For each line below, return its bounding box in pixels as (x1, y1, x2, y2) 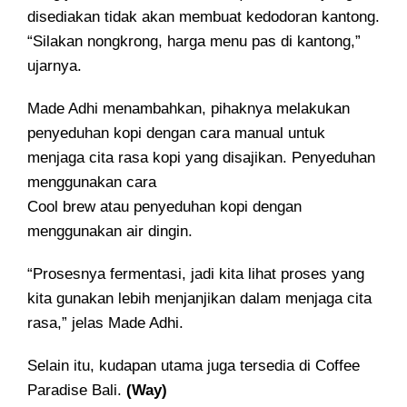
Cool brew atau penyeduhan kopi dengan (27, 198, 302, 216)
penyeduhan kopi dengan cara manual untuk (27, 124, 325, 143)
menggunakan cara (27, 174, 156, 192)
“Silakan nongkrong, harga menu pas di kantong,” (27, 33, 361, 51)
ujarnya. (27, 57, 82, 75)
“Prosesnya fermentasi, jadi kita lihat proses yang (27, 265, 364, 283)
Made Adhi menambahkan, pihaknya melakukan (27, 100, 350, 118)
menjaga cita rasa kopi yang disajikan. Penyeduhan (27, 149, 375, 167)
